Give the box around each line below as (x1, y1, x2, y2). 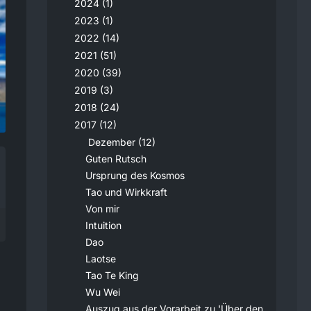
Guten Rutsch (85, 153, 146, 165)
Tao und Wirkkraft (85, 186, 167, 198)
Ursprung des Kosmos (85, 169, 185, 181)
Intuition (85, 219, 121, 231)
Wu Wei (85, 286, 120, 298)
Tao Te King (85, 269, 139, 281)
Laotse (85, 253, 116, 264)
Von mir (85, 203, 119, 215)
